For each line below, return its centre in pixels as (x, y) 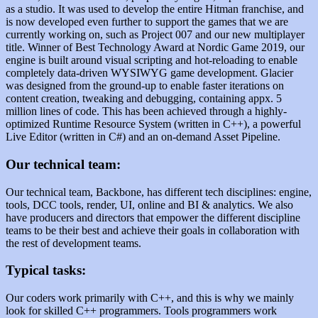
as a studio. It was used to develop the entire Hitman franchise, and (155, 9)
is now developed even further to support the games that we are (147, 22)
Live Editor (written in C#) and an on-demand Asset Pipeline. (143, 137)
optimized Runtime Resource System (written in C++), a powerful (153, 124)
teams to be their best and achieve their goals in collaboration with (153, 230)
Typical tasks (44, 270)
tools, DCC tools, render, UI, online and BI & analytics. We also (149, 204)
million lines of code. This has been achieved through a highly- (146, 111)
